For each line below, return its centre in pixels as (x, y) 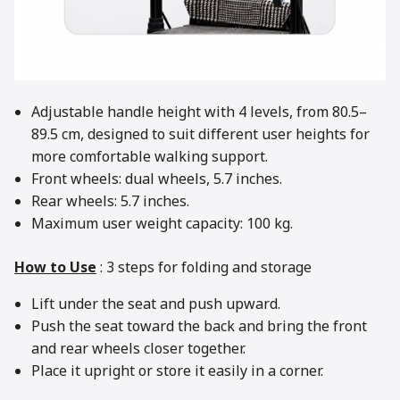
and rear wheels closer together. (139, 350)
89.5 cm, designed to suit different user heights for (201, 135)
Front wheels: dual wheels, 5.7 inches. (157, 180)
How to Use (55, 268)
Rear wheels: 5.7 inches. (111, 202)
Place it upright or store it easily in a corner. (178, 372)
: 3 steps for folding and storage (204, 268)
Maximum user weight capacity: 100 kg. (162, 225)
